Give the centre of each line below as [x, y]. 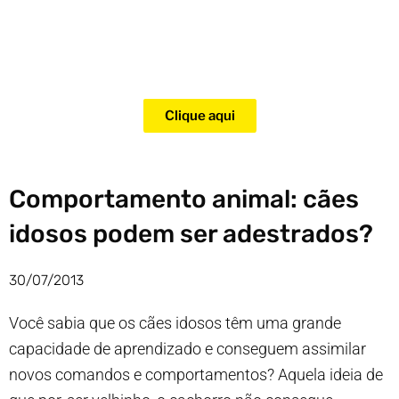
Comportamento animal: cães [184, 199]
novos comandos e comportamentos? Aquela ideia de [196, 375]
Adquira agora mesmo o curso [199, 32]
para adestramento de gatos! [199, 60]
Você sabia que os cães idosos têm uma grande [175, 323]
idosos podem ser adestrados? [191, 234]
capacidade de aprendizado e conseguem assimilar [187, 349]
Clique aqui [199, 116]
